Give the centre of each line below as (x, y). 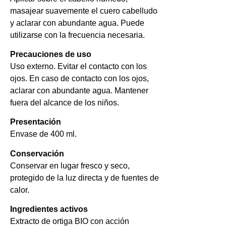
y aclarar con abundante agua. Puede (77, 23)
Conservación (37, 153)
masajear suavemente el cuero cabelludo (84, 11)
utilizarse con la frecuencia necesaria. (77, 35)
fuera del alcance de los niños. (65, 102)
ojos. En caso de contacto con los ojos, (79, 78)
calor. (20, 190)
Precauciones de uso (51, 54)
